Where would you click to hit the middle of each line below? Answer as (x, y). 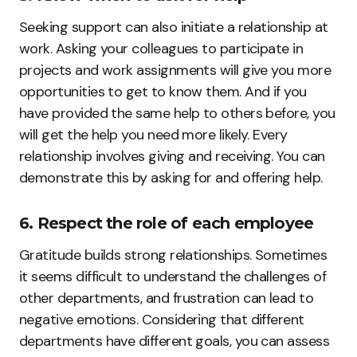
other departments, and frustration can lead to (167, 298)
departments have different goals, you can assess (175, 341)
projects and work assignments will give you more (175, 70)
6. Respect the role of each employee (167, 223)
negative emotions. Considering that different (162, 319)
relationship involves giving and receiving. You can (172, 156)
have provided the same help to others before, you (177, 113)
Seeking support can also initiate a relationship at (174, 27)
